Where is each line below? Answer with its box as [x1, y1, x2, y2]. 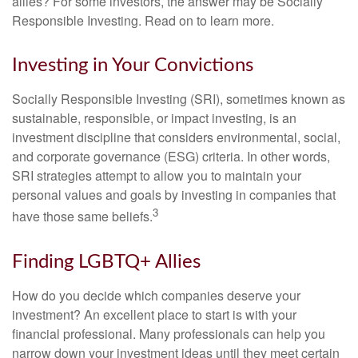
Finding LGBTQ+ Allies [12, 252, 201, 272]
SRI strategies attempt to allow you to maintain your [12, 166, 301, 185]
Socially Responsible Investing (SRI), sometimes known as [12, 89, 345, 109]
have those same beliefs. [12, 207, 153, 226]
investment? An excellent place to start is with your [12, 304, 296, 324]
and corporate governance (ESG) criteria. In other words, [12, 147, 330, 166]
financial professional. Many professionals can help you [12, 324, 325, 343]
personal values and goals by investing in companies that [12, 185, 336, 205]
